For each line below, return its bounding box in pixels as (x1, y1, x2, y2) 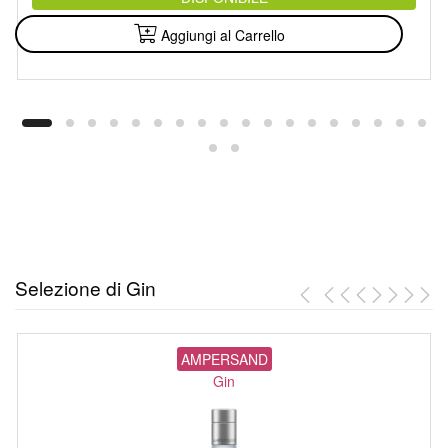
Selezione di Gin (15, 273, 156, 301)
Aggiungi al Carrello (160, 25, 285, 46)
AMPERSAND (180, 348, 268, 369)
